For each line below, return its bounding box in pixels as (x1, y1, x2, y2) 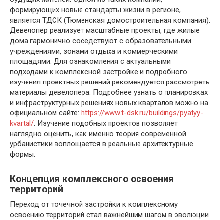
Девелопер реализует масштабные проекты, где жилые (10, 26, 200, 35)
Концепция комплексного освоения (10, 173, 174, 185)
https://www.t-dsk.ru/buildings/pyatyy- (81, 109, 203, 118)
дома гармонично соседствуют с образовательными (10, 36, 191, 46)
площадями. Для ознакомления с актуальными (10, 57, 171, 66)
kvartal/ (10, 119, 34, 128)
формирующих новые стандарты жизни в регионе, (10, 5, 181, 15)
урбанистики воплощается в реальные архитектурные (10, 139, 193, 149)
